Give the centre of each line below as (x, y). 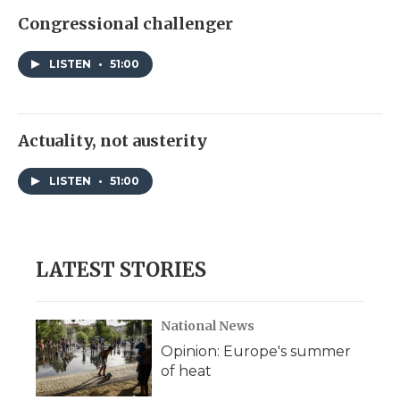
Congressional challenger (125, 24)
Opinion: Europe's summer (256, 352)
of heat (186, 371)
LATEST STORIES (121, 270)
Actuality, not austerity (112, 141)
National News (208, 326)
